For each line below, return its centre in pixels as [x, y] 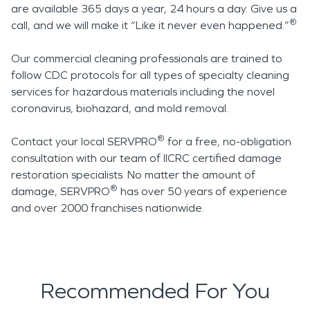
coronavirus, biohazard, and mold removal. [120, 108]
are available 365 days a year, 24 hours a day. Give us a [154, 9]
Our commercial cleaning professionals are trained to [147, 58]
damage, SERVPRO [61, 191]
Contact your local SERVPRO [84, 142]
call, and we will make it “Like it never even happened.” [150, 25]
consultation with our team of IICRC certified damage [146, 158]
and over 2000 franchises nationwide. [108, 208]
